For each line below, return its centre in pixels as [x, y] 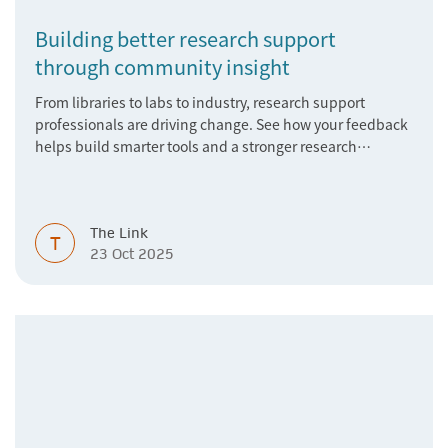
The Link [119, 233]
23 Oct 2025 [132, 254]
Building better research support [185, 38]
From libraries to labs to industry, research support [200, 102]
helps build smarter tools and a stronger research [196, 146]
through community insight [162, 66]
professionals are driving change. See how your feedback [221, 124]
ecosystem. [72, 168]
